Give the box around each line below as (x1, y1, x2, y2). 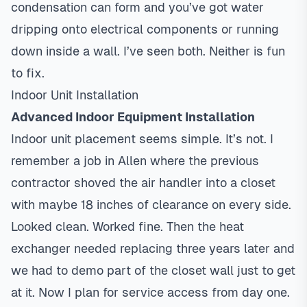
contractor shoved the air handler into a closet (11, 175, 275, 190)
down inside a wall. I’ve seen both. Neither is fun (11, 44, 285, 58)
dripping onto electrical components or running (11, 22, 279, 36)
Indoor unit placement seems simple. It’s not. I (11, 132, 273, 146)
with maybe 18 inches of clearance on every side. (11, 197, 291, 212)
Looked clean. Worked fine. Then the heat (11, 219, 244, 234)
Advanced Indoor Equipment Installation (11, 110, 255, 124)
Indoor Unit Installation (11, 88, 138, 102)
